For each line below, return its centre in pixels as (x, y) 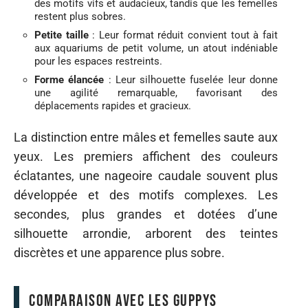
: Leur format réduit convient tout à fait (183, 35)
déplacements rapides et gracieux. (113, 106)
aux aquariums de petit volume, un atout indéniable (156, 48)
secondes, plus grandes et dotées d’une (146, 214)
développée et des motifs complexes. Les (146, 195)
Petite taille (62, 35)
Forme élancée (69, 79)
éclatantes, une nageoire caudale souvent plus (146, 176)
